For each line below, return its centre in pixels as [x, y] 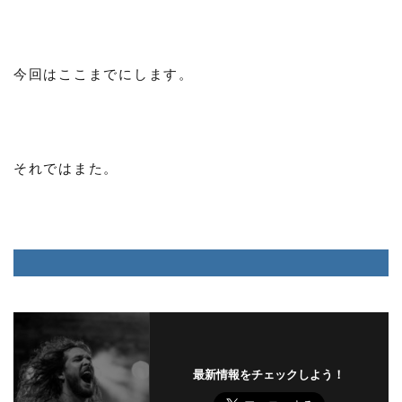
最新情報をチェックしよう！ [269, 375]
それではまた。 [66, 168]
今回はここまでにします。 [104, 74]
